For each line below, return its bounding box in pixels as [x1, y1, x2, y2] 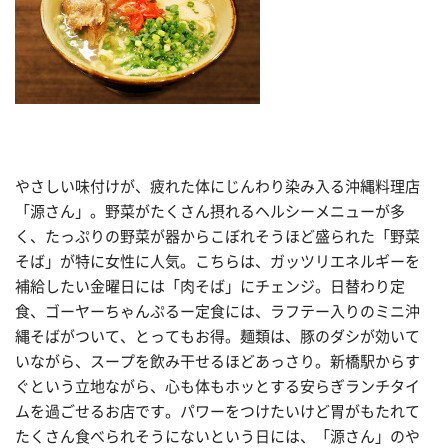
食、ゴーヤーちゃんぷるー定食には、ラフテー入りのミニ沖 [15, 303, 420, 319]
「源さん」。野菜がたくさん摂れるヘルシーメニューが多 [15, 203, 405, 219]
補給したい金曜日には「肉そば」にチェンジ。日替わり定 [15, 278, 405, 294]
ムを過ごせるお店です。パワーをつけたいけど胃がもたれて [15, 403, 420, 419]
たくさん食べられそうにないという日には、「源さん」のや [15, 428, 420, 444]
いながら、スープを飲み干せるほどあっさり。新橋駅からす [15, 353, 420, 369]
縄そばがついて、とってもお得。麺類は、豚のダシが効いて [15, 328, 420, 344]
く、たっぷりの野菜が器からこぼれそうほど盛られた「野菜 [15, 228, 420, 244]
